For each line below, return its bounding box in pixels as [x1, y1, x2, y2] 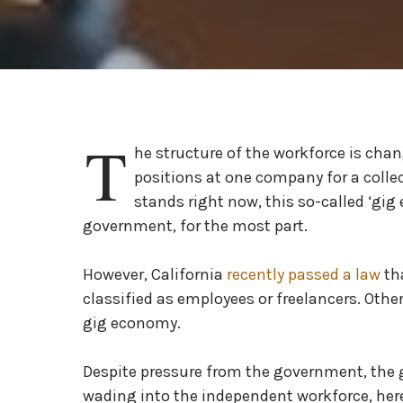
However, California [83, 264, 227, 284]
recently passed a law [227, 264, 381, 284]
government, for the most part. [83, 216, 311, 236]
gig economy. [83, 313, 184, 333]
